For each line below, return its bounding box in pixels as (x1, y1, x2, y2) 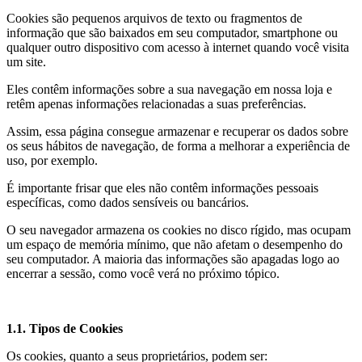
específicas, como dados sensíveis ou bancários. (6, 196, 249, 209)
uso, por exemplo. (6, 154, 101, 167)
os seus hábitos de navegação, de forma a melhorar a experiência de (6, 139, 350, 153)
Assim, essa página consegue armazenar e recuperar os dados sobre (6, 124, 348, 138)
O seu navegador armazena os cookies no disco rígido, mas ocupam (6, 223, 351, 237)
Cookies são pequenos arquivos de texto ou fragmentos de (6, 11, 302, 25)
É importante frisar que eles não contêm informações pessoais (6, 181, 318, 195)
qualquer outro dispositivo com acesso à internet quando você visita (6, 40, 349, 54)
